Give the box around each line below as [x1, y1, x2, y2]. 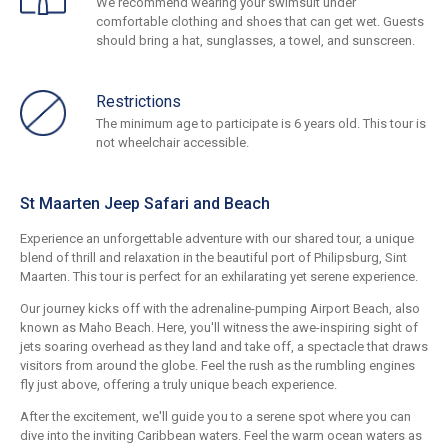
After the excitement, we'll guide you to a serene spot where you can [20, 409, 411, 425]
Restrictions [96, 92, 181, 112]
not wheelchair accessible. [96, 135, 249, 151]
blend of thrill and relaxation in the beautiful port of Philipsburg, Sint [20, 250, 407, 266]
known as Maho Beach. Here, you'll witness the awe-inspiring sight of [20, 320, 418, 336]
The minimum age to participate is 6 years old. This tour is [96, 116, 426, 132]
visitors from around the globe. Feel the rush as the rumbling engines [20, 358, 415, 374]
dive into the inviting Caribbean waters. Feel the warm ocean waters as [20, 428, 422, 444]
